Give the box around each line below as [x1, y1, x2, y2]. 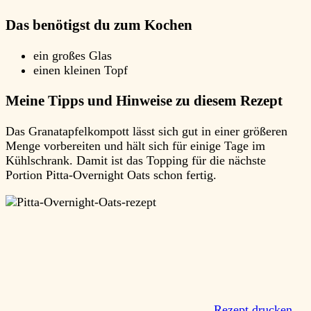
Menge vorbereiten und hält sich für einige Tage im [6, 139, 265, 153]
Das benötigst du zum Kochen [6, 17, 192, 34]
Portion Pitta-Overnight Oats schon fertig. [6, 168, 220, 183]
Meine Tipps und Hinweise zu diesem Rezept [6, 92, 283, 110]
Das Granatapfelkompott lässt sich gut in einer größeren [6, 124, 287, 139]
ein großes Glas [33, 49, 112, 63]
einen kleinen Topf [33, 63, 128, 78]
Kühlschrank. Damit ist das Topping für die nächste [6, 153, 266, 168]
